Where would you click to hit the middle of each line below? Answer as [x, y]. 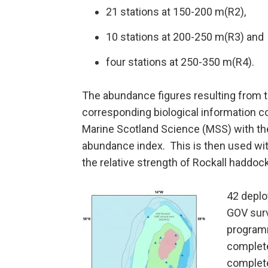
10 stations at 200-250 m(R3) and [185, 37]
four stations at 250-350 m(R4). [180, 62]
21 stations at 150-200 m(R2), [176, 12]
